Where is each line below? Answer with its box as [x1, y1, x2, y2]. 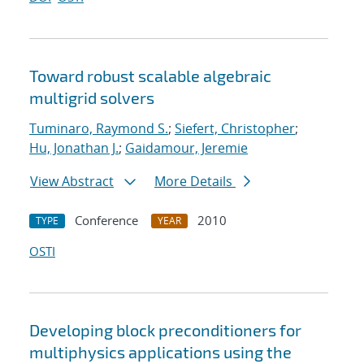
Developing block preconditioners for [29, 320, 301, 340]
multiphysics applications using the [29, 342, 292, 362]
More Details [154, 172, 236, 191]
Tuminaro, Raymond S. [29, 119, 168, 138]
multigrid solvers [29, 88, 154, 108]
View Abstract [30, 172, 114, 191]
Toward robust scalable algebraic [29, 66, 271, 86]
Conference [75, 212, 138, 229]
